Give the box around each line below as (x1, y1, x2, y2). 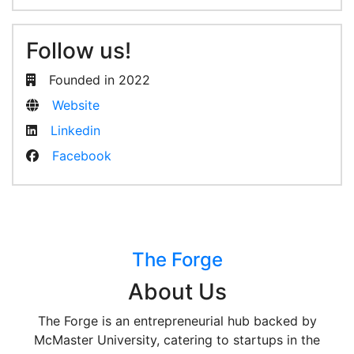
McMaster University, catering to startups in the (34, 332, 320, 348)
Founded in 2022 (45, 72, 150, 88)
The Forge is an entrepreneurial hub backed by (37, 313, 317, 330)
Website (52, 97, 100, 114)
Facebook (52, 148, 111, 164)
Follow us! (26, 37, 131, 65)
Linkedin (51, 122, 100, 139)
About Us (127, 278, 227, 306)
